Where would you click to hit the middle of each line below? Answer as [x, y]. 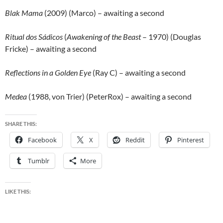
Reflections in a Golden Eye [48, 73]
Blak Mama [24, 13]
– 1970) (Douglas [171, 37]
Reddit [135, 140]
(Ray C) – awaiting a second [138, 73]
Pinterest [191, 140]
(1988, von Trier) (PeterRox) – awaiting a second [109, 97]
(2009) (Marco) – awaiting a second [104, 13]
